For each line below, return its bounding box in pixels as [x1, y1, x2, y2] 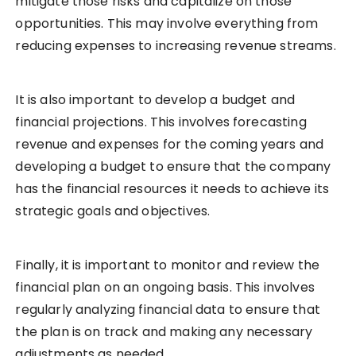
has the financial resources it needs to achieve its [15, 180, 330, 199]
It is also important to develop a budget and [15, 91, 296, 110]
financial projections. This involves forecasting [15, 113, 307, 132]
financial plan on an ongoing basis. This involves [15, 278, 315, 297]
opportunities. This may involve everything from [15, 14, 319, 33]
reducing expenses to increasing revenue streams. [15, 37, 336, 56]
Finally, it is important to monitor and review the [15, 256, 319, 275]
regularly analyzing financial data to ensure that [15, 300, 320, 319]
